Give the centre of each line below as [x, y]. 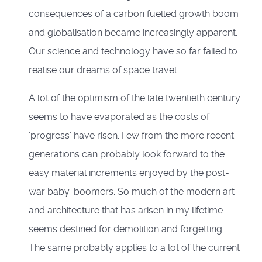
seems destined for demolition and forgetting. [126, 229]
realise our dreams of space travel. [104, 70]
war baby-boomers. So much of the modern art [132, 192]
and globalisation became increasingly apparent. [133, 33]
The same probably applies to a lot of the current [134, 248]
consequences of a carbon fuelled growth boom [134, 14]
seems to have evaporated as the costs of [119, 117]
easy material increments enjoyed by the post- [129, 173]
